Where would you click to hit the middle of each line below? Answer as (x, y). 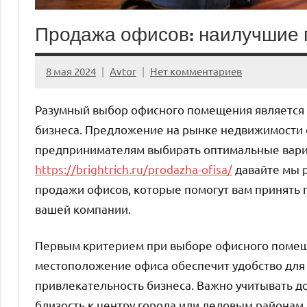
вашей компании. (83, 209)
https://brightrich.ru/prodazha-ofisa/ (134, 169)
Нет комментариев (196, 71)
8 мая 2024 (71, 71)
